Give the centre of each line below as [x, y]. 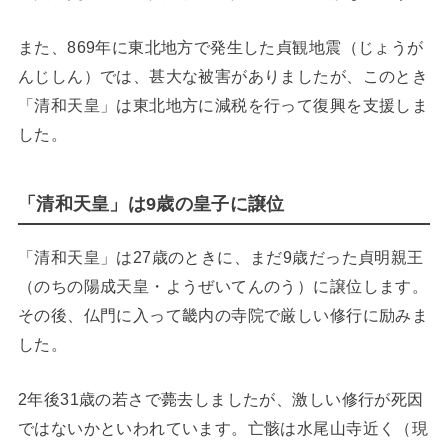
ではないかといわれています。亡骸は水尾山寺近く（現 [223, 428]
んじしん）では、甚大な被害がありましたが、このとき [223, 76]
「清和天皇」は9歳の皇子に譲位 [151, 203]
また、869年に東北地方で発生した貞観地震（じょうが [220, 47]
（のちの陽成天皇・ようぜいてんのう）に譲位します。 [223, 285]
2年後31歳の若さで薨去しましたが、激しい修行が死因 [220, 399]
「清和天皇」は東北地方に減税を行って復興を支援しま [223, 105]
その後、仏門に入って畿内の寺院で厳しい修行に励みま [223, 314]
